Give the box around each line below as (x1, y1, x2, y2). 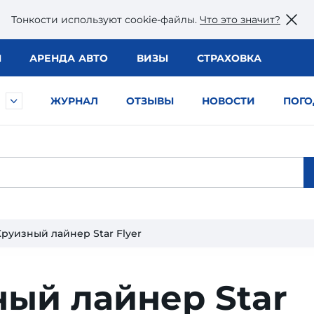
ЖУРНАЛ (50, 95, 98, 107)
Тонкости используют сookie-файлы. (11, 13, 200, 26)
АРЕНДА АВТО (29, 52, 109, 64)
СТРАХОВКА (196, 52, 261, 64)
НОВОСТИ (202, 95, 255, 107)
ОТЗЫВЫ (126, 95, 174, 107)
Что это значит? (200, 13, 280, 26)
